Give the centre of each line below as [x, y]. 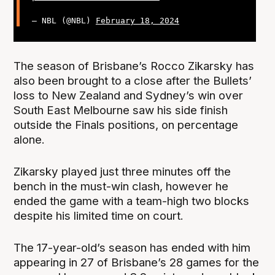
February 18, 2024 [137, 21]
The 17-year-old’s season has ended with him [132, 248]
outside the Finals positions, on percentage [126, 125]
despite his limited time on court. [99, 215]
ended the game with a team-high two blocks [132, 201]
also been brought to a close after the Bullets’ [133, 80]
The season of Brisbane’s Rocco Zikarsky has [134, 66]
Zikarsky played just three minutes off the [122, 171]
